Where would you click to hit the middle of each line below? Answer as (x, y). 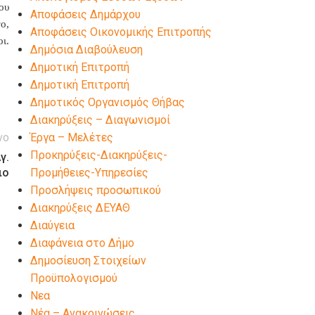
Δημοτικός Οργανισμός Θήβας (107, 102)
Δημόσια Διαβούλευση (86, 50)
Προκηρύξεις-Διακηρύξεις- (98, 155)
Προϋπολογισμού (73, 278)
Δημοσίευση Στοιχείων (88, 261)
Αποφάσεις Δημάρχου (85, 14)
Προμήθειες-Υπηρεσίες (89, 173)
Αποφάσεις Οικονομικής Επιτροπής (121, 32)
